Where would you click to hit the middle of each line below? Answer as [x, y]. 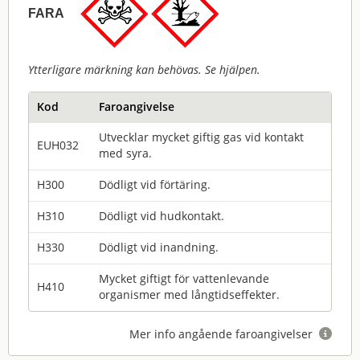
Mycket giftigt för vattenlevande [184, 278]
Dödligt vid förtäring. [155, 184]
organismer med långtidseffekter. [189, 295]
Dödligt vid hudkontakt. [162, 216]
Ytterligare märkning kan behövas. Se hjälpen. [144, 70]
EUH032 [58, 145]
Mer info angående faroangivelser [224, 334]
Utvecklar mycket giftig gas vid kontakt [201, 137]
